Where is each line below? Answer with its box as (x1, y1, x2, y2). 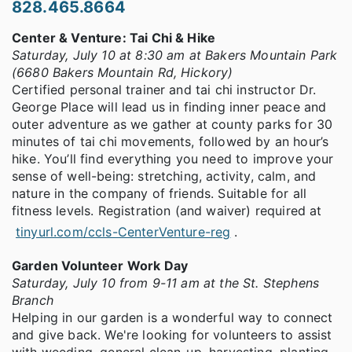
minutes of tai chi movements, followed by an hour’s (12, 133, 329, 149)
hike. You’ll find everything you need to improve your (12, 150, 334, 167)
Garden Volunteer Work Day (12, 257, 188, 273)
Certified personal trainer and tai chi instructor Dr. (12, 81, 317, 97)
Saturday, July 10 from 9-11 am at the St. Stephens (12, 274, 320, 291)
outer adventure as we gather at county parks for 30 (12, 115, 333, 132)
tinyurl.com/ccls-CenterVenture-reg (16, 223, 231, 240)
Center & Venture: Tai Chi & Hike (12, 29, 216, 46)
